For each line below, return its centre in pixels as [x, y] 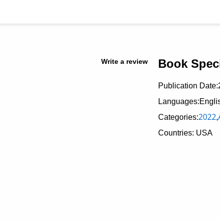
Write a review [124, 61]
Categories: [178, 117]
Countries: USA [185, 133]
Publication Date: [188, 86]
